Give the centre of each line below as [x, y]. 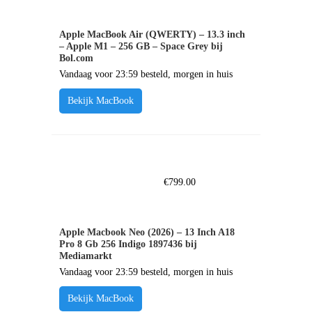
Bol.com [76, 58]
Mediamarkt [85, 256]
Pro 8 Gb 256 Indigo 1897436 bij [128, 244]
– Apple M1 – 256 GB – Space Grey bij [141, 46]
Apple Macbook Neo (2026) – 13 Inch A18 [147, 232]
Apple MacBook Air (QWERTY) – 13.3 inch [152, 34]
